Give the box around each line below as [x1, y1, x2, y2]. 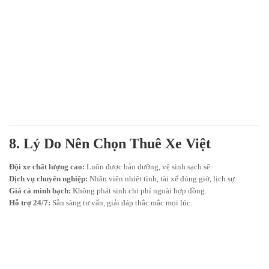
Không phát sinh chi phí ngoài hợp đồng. [71, 186, 207, 196]
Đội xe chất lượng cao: [9, 162, 85, 172]
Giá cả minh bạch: [9, 186, 71, 196]
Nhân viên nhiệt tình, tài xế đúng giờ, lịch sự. [88, 174, 237, 184]
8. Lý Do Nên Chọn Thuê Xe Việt [9, 136, 211, 152]
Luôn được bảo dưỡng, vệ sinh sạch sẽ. [85, 162, 212, 172]
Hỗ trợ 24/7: [9, 198, 50, 208]
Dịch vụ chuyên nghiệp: [9, 174, 88, 184]
